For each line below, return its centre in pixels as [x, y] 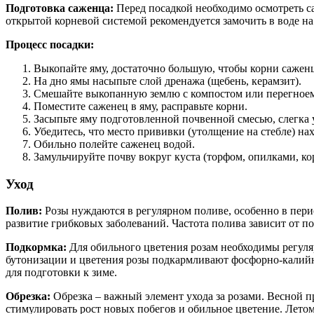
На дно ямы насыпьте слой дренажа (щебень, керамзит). [168, 81]
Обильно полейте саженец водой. [114, 144]
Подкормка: [36, 247]
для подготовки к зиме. [61, 273]
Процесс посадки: [50, 44]
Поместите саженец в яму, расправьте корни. [141, 106]
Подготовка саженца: [60, 8]
